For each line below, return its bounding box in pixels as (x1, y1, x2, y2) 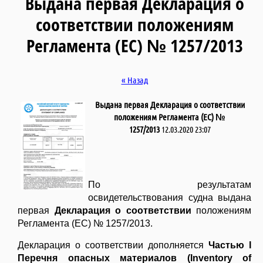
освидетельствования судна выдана (88, 193, 251, 203)
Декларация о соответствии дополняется (18, 240, 208, 251)
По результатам (88, 180, 251, 190)
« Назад (121, 75, 148, 86)
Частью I (208, 240, 251, 251)
